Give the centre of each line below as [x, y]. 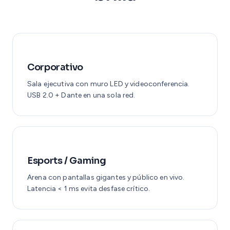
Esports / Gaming [67, 160]
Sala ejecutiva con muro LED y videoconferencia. [109, 84]
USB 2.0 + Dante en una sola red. [81, 95]
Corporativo [55, 67]
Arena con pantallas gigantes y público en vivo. [106, 177]
